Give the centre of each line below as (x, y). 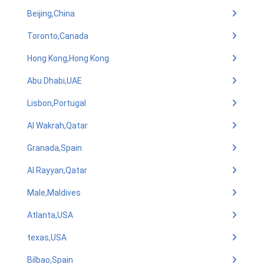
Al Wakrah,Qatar (57, 126)
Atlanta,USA (50, 215)
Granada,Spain (55, 148)
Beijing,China (51, 14)
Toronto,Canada (58, 36)
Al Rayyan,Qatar (57, 170)
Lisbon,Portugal (57, 103)
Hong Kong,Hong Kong (68, 58)
